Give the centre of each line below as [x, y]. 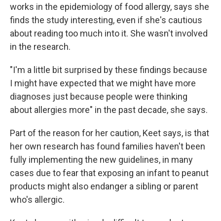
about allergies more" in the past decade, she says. [109, 110]
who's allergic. [37, 200]
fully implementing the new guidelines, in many [101, 160]
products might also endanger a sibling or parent [104, 186]
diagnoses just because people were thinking [99, 96]
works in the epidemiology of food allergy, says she [110, 7]
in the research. [40, 47]
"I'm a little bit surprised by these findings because [109, 70]
